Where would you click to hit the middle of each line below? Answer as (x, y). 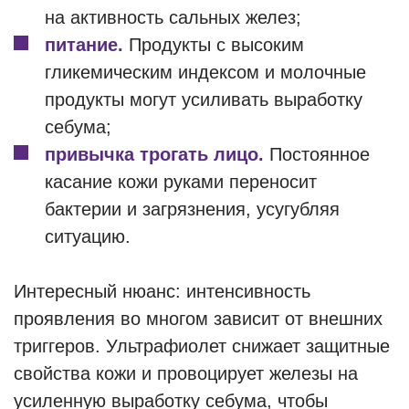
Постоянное (317, 154)
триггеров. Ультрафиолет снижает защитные (202, 346)
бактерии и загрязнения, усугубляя (192, 209)
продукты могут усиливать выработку (204, 100)
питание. (84, 45)
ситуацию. (88, 236)
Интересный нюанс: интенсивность (162, 291)
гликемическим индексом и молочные (205, 72)
